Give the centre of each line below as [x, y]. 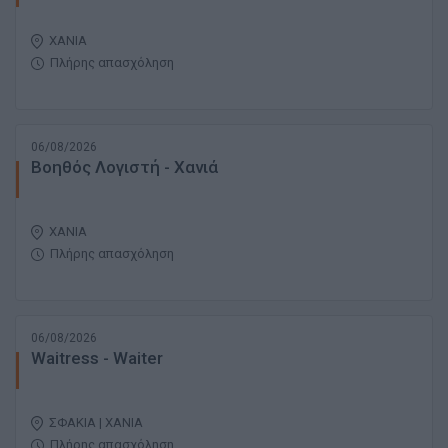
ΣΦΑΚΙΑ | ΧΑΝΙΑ [96, 423]
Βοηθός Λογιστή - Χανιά [124, 167]
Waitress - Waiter [97, 358]
